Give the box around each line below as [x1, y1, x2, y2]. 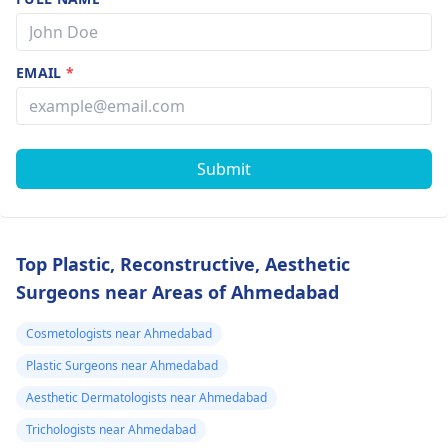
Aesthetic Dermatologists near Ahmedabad [26, 389, 267, 406]
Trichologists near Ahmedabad [26, 421, 196, 438]
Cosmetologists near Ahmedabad [26, 325, 212, 342]
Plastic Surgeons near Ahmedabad [26, 357, 218, 374]
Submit [197, 158, 251, 180]
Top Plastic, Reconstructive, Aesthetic [16, 252, 350, 276]
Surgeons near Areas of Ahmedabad [16, 280, 339, 304]
